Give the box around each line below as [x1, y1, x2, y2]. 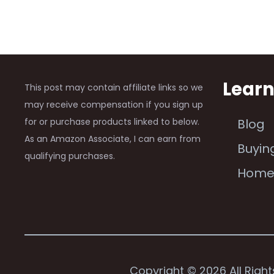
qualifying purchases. [24, 150, 115, 162]
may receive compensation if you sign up [24, 98, 203, 111]
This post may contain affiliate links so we [24, 81, 203, 94]
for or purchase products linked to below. [24, 116, 199, 128]
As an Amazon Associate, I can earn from [24, 133, 201, 145]
